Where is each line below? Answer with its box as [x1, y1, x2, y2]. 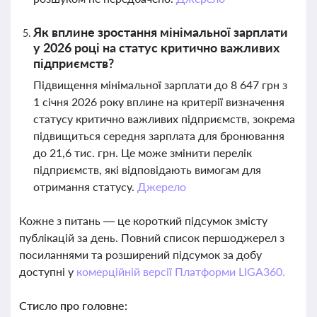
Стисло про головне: [19, 299, 127, 312]
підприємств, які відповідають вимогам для [33, 163, 261, 176]
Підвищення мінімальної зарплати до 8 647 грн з [33, 78, 287, 91]
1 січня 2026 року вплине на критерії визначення [33, 95, 284, 108]
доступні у [19, 265, 76, 278]
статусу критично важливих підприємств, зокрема [33, 112, 295, 125]
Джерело [137, 180, 186, 193]
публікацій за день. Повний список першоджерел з [19, 231, 284, 244]
